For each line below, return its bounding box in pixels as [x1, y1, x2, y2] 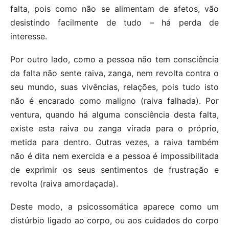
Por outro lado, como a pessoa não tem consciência [10, 54, 219, 64]
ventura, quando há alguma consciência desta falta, [10, 109, 219, 120]
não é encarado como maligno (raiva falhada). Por [10, 95, 219, 106]
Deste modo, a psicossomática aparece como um [10, 201, 219, 212]
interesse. [10, 31, 47, 41]
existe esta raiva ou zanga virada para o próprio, [10, 123, 219, 133]
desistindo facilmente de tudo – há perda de [10, 17, 219, 28]
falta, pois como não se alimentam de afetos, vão [10, 3, 219, 14]
